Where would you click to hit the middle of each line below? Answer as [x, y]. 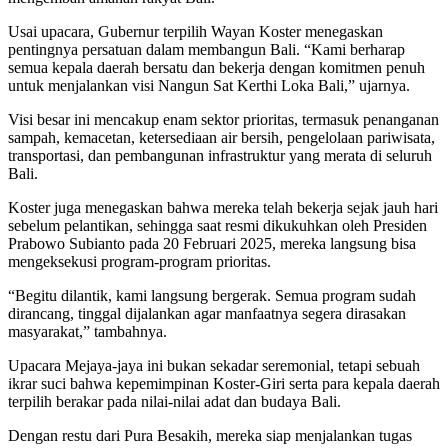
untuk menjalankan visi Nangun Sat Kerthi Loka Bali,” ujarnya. [209, 85]
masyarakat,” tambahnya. [87, 331]
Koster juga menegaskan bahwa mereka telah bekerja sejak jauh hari [223, 207]
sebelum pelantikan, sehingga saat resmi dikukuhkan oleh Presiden [217, 225]
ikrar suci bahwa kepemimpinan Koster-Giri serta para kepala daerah [224, 383]
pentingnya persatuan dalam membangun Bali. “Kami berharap [206, 49]
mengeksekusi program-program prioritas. [139, 261]
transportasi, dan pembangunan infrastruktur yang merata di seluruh [220, 155]
